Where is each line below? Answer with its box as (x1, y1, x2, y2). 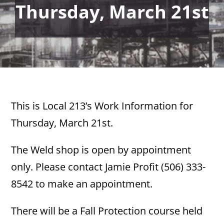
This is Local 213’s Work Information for (11, 99, 193, 112)
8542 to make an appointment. (11, 177, 153, 190)
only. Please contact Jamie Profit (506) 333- (11, 160, 206, 173)
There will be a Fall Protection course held (11, 204, 203, 217)
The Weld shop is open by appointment (11, 143, 191, 156)
